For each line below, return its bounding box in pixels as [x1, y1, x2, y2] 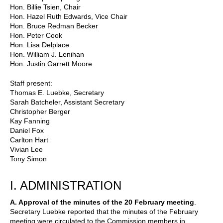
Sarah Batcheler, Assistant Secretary [10, 98, 124, 106]
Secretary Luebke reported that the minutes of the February [10, 207, 198, 216]
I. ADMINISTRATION [10, 178, 121, 192]
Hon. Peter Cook [10, 31, 62, 39]
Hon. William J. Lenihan [10, 50, 84, 58]
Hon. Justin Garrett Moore [10, 59, 92, 68]
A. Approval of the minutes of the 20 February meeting [10, 198, 194, 206]
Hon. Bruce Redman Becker [10, 21, 98, 30]
